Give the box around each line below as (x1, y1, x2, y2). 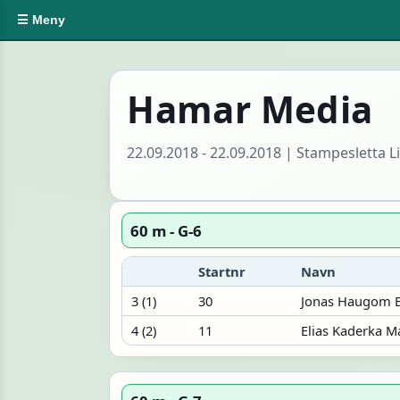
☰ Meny (17, 12, 66, 28)
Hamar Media (127, 85, 373, 135)
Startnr (197, 262, 246, 280)
